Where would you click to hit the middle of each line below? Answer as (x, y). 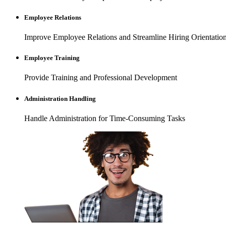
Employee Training (52, 58)
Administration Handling (60, 98)
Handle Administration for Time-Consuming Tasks (105, 118)
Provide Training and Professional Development (101, 78)
